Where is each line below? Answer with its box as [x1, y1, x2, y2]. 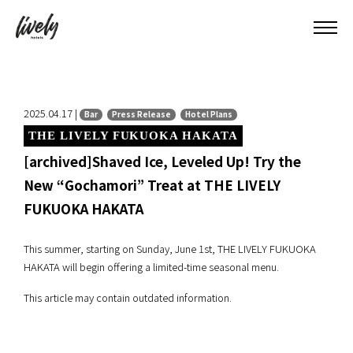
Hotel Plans [185, 109, 232, 120]
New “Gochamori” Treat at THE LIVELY [24, 175, 281, 195]
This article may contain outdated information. [24, 290, 232, 305]
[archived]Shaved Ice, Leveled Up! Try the [24, 151, 301, 171]
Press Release [112, 109, 171, 120]
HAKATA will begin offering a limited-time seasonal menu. [24, 259, 279, 274]
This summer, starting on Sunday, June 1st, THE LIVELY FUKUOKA [24, 241, 316, 256]
